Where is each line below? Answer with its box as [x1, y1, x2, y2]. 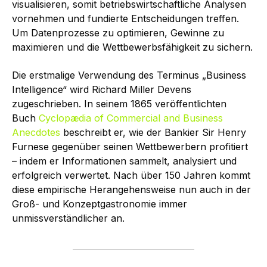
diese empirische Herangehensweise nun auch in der [12, 183, 251, 195]
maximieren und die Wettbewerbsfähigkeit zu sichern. [12, 41, 253, 54]
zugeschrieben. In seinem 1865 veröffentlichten [12, 97, 226, 110]
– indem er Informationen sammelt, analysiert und [12, 154, 237, 167]
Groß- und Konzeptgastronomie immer [12, 197, 187, 210]
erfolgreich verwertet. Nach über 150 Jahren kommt [12, 169, 250, 181]
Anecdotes [12, 126, 60, 138]
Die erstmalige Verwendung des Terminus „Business [12, 69, 246, 81]
